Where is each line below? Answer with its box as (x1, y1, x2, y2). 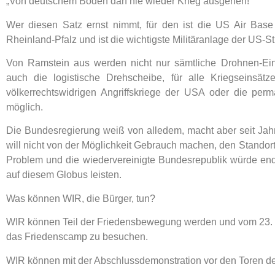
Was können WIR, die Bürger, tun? (6, 193, 155, 204)
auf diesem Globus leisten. (6, 169, 122, 180)
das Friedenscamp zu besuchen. (6, 231, 148, 242)
